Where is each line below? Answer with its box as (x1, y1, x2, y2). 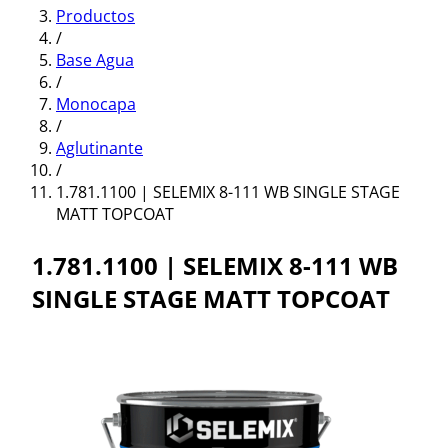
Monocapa (56, 93, 136, 115)
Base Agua (56, 49, 134, 71)
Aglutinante (56, 137, 143, 159)
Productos (56, 5, 135, 27)
